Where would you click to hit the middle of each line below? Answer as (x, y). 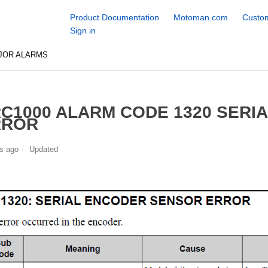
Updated (43, 149)
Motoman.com (200, 17)
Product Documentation (114, 17)
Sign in (83, 31)
